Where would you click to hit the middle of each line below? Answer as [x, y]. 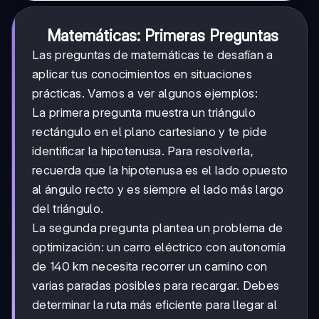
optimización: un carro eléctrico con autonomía [159, 247]
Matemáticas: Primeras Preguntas [162, 36]
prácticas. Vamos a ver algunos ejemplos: [145, 94]
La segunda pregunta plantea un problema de [158, 228]
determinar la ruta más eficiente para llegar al [155, 305]
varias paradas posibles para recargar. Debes [156, 286]
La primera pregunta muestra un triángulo [144, 113]
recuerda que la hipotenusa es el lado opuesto [160, 171]
